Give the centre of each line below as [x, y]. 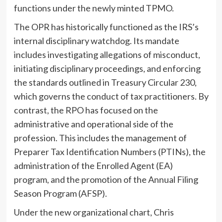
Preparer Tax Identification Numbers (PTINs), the [110, 151]
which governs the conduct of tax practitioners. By [111, 96]
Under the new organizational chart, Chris [94, 212]
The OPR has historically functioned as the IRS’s [106, 27]
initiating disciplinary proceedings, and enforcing [107, 68]
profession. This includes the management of [100, 138]
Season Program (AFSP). [60, 193]
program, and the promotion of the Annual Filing [106, 179]
